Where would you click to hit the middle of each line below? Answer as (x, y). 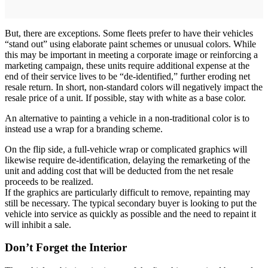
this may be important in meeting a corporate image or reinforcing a (131, 54)
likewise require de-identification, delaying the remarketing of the (127, 160)
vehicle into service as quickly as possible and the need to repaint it (130, 214)
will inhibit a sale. (38, 224)
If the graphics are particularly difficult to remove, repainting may (127, 192)
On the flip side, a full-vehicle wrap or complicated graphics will (126, 149)
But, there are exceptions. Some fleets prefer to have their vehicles (129, 33)
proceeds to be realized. (49, 181)
